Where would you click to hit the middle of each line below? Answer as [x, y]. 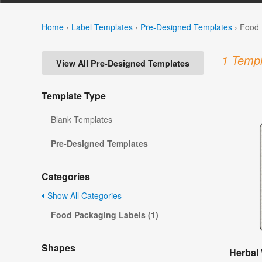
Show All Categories [83, 196]
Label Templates [102, 27]
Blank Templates [82, 120]
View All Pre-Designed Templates [123, 63]
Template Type [74, 96]
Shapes [58, 248]
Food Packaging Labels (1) [105, 215]
